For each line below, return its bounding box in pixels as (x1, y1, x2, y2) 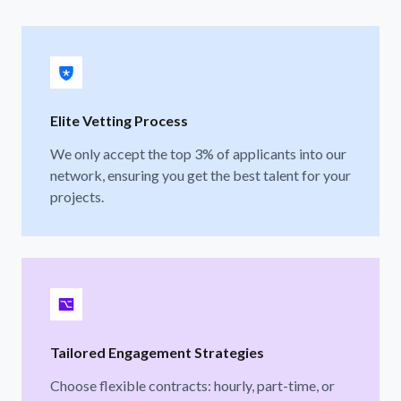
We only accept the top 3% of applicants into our (50, 144, 346, 162)
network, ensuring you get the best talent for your (50, 166, 351, 183)
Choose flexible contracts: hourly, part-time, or (50, 376, 335, 394)
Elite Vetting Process (50, 111, 188, 129)
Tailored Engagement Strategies (50, 343, 264, 361)
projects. (50, 187, 104, 205)
